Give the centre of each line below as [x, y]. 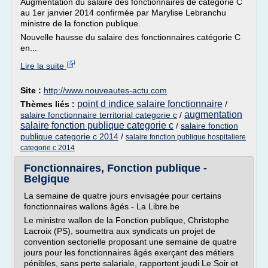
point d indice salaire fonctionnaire [150, 104]
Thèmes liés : [49, 104]
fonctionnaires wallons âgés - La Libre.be [102, 206]
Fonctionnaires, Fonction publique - [115, 168]
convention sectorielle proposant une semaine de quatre [130, 242]
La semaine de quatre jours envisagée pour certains [123, 196]
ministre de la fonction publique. [80, 23]
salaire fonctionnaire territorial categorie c [99, 115]
